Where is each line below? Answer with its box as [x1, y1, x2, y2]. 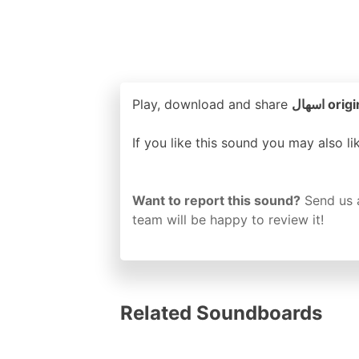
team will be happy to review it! [132, 211, 324, 228]
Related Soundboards [120, 301, 322, 325]
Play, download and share [132, 95, 292, 112]
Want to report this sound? [132, 192, 301, 208]
